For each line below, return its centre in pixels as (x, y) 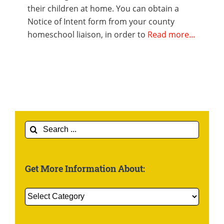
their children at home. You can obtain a (103, 8)
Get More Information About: (85, 168)
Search (37, 127)
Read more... (171, 34)
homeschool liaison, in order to (87, 34)
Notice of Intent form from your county (101, 21)
